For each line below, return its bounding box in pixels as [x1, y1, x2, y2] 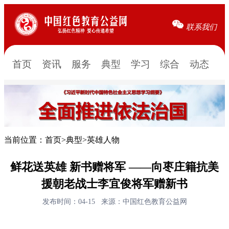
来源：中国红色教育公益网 [101, 197, 187, 205]
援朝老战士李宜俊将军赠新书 [41, 177, 188, 190]
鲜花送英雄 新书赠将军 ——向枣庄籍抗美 [10, 160, 219, 173]
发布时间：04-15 [42, 197, 101, 205]
